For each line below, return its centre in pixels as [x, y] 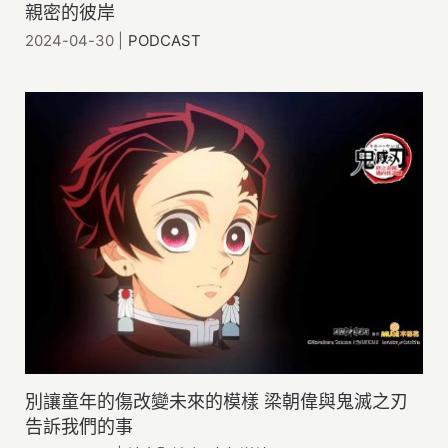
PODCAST [165, 41]
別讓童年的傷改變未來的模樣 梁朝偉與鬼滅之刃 [216, 402]
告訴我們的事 [78, 427]
